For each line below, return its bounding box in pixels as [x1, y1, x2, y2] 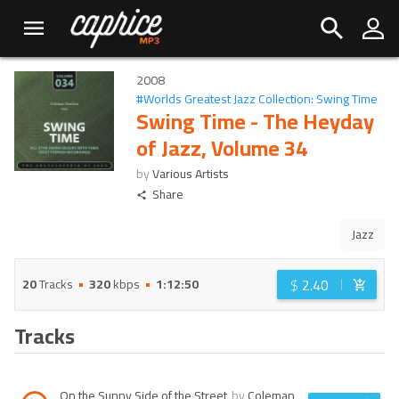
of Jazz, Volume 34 [136, 128, 307, 168]
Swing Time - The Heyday [136, 102, 374, 142]
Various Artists [152, 162, 229, 185]
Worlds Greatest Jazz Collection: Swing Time [143, 87, 378, 110]
